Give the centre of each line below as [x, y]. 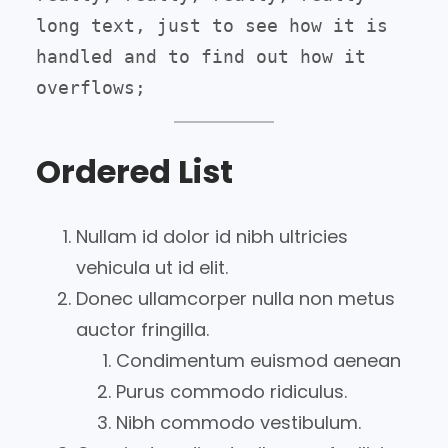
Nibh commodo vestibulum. [238, 422]
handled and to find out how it [201, 56]
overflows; [91, 87]
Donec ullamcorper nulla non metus [235, 298]
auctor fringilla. [142, 329]
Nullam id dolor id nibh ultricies [212, 236]
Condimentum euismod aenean [258, 360]
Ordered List [134, 172]
